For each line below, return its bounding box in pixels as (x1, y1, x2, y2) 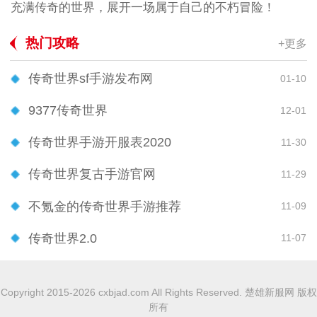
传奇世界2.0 (28, 231, 97, 246)
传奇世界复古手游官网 (28, 167, 156, 182)
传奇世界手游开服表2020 (28, 135, 171, 150)
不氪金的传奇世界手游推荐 (28, 199, 181, 214)
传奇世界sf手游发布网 (28, 71, 153, 86)
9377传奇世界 (28, 103, 108, 118)
